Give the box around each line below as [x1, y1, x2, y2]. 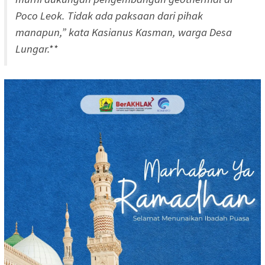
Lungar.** [15, 41, 58, 56]
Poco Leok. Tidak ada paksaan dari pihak [15, 8, 203, 22]
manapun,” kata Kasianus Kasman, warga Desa [15, 25, 232, 39]
